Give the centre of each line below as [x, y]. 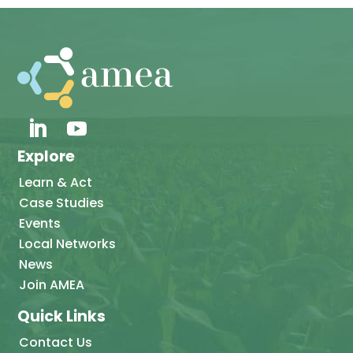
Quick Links [62, 317]
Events [40, 224]
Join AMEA [52, 285]
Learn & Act [56, 183]
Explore [46, 157]
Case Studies [62, 203]
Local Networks [68, 244]
